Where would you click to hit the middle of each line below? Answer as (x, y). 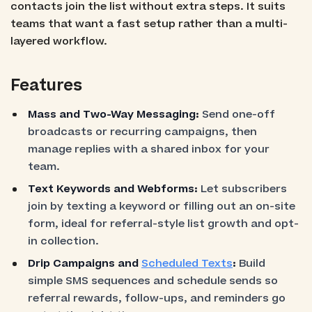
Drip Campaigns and (85, 264)
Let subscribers (243, 189)
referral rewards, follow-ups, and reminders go (157, 299)
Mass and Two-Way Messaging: (115, 114)
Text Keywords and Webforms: (113, 189)
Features (46, 85)
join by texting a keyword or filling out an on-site (162, 207)
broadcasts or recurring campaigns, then (143, 132)
